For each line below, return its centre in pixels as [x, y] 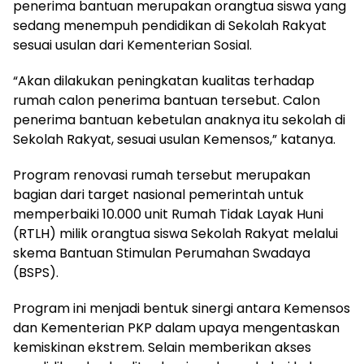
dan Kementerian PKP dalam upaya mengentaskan [176, 327]
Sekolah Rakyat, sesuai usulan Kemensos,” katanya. [174, 139]
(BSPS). [36, 272]
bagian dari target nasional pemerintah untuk [158, 194]
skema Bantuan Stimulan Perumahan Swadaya [162, 253]
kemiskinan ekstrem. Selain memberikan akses [162, 347]
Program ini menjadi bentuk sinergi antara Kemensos [182, 308]
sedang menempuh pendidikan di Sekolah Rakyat [170, 25]
